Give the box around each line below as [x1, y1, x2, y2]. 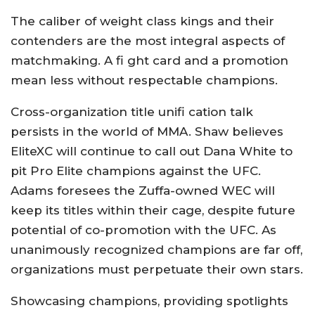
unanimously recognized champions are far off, [11, 243, 302, 257]
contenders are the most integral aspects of [11, 34, 285, 48]
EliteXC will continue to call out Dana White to [11, 144, 292, 158]
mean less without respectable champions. [11, 73, 278, 87]
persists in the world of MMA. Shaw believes [11, 124, 283, 139]
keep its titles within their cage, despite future [11, 203, 295, 217]
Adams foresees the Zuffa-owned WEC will [11, 184, 275, 198]
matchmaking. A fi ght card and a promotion [11, 53, 288, 67]
